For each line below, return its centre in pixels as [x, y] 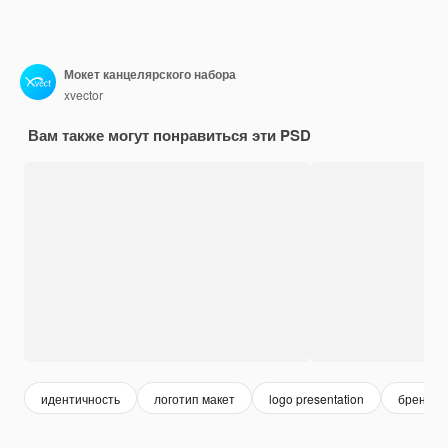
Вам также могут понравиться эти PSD [169, 135]
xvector [83, 94]
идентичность [80, 398]
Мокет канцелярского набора [150, 73]
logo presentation [316, 398]
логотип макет [194, 398]
